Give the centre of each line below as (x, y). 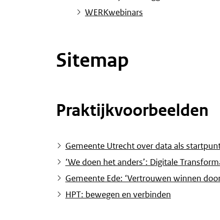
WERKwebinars (114, 13)
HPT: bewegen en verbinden (118, 195)
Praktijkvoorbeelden (132, 110)
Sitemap (92, 61)
